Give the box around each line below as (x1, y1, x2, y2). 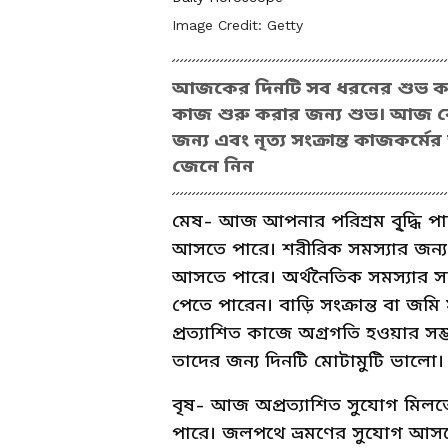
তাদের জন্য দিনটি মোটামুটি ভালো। (172, 349, 444, 371)
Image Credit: (172, 16, 267, 33)
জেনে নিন (172, 154, 254, 176)
